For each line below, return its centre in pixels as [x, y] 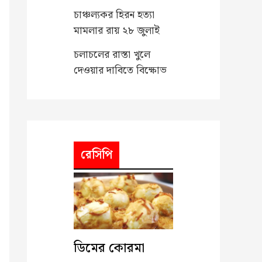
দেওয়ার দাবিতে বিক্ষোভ [120, 70]
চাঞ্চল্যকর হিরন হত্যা [114, 15]
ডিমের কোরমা [109, 248]
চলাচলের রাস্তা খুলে [112, 54]
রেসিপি [96, 155]
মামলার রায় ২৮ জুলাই [117, 31]
